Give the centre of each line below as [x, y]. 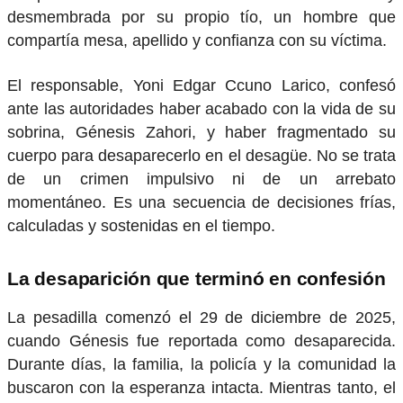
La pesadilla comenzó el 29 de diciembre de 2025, [201, 318]
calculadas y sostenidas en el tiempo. [141, 226]
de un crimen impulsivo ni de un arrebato [201, 179]
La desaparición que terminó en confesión [197, 278]
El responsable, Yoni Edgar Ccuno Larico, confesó [201, 86]
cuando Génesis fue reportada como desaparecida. [201, 341]
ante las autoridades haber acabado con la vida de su [201, 109]
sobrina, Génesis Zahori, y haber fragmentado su [201, 133]
